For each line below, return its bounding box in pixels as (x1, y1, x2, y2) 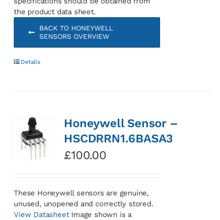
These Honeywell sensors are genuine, (14, 188, 149, 197)
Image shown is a (69, 210, 132, 219)
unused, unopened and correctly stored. (14, 199, 153, 208)
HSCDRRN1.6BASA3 (64, 131, 173, 145)
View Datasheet (14, 210, 69, 219)
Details (21, 58, 40, 65)
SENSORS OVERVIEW (39, 32, 109, 40)
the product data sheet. (14, 7, 96, 16)
